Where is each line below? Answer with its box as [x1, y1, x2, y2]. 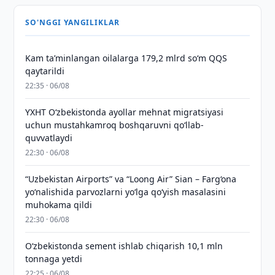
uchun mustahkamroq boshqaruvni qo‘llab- [25, 119, 204, 131]
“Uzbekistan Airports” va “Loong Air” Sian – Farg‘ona [25, 173, 237, 185]
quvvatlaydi [25, 132, 73, 144]
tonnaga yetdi [25, 253, 83, 265]
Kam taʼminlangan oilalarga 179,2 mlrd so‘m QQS [25, 52, 228, 64]
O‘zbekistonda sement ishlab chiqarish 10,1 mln [25, 240, 223, 252]
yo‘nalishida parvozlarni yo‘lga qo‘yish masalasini [25, 186, 227, 198]
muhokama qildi [25, 199, 93, 211]
